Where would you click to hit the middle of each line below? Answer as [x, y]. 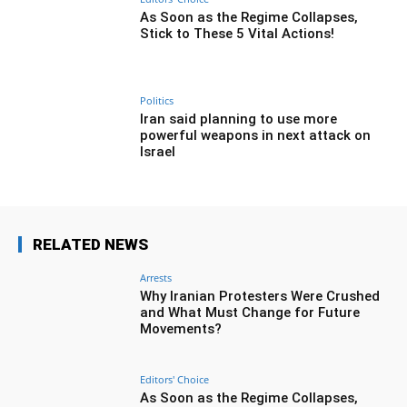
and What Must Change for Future [250, 312]
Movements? [181, 328]
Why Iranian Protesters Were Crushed [260, 296]
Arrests [156, 277]
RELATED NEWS [90, 244]
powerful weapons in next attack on [256, 136]
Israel [158, 152]
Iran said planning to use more [239, 119]
